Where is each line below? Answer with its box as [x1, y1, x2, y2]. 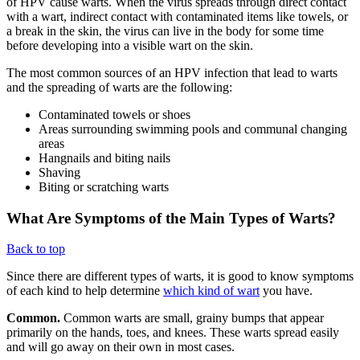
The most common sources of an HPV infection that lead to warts [6, 66, 337, 80]
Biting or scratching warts [39, 180, 169, 194]
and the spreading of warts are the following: [6, 80, 232, 95]
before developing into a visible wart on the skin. [6, 39, 256, 53]
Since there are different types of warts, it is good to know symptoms [6, 269, 354, 284]
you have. [260, 284, 316, 298]
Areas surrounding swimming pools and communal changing [39, 122, 347, 137]
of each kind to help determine [6, 284, 163, 298]
